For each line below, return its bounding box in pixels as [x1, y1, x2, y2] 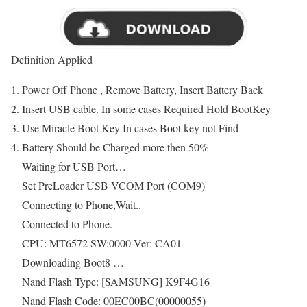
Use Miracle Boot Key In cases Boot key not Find [22, 120, 238, 135]
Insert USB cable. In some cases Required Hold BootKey [22, 101, 271, 116]
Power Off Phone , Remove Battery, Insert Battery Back [22, 82, 263, 97]
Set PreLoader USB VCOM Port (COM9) [22, 177, 205, 193]
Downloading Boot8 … [22, 254, 124, 269]
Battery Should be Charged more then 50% [22, 139, 208, 154]
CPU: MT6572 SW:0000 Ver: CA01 [22, 235, 182, 250]
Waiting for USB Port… [22, 158, 126, 173]
